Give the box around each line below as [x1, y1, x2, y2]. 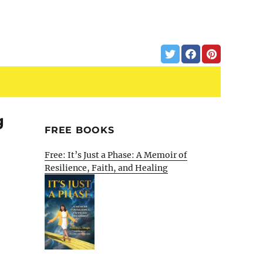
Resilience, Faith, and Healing [45, 163, 168, 173]
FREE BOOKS [45, 124, 114, 136]
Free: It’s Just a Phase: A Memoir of [45, 150, 187, 160]
